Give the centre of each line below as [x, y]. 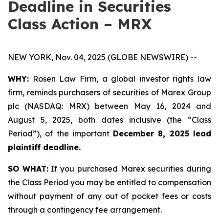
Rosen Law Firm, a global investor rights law [120, 79]
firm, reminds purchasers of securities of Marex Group [109, 92]
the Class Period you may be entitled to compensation [109, 182]
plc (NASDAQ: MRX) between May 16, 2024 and [109, 106]
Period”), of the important [61, 133]
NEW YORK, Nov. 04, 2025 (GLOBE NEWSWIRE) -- [102, 57]
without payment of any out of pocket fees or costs [109, 196]
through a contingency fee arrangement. [85, 210]
